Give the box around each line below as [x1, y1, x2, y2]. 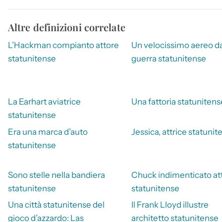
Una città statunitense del [8, 200, 105, 210]
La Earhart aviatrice [8, 97, 81, 107]
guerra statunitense [131, 53, 206, 63]
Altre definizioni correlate [8, 20, 125, 34]
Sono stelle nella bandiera [8, 169, 105, 180]
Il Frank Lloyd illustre [131, 200, 209, 210]
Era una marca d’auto [8, 126, 88, 137]
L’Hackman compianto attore [8, 40, 119, 50]
